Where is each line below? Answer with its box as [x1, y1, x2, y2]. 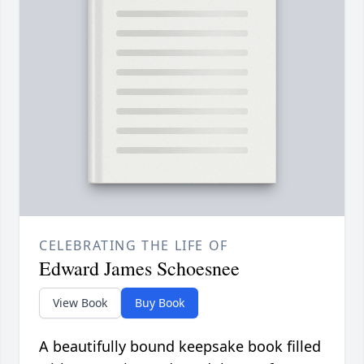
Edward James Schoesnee [39, 255, 240, 282]
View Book [53, 295, 107, 311]
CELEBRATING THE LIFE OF [39, 236, 228, 255]
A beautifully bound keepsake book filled [39, 336, 321, 357]
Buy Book [135, 295, 184, 311]
